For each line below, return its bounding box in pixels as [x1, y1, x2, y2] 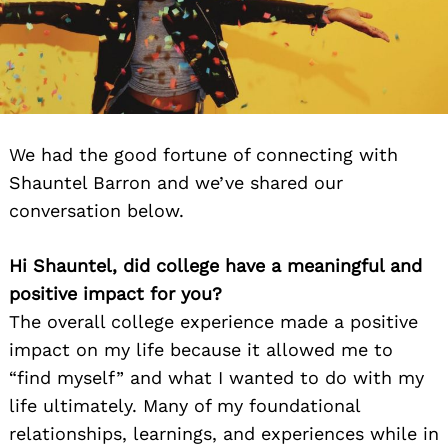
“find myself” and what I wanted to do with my [9, 367, 424, 389]
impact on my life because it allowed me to [9, 339, 393, 361]
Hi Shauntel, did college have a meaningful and [9, 255, 422, 277]
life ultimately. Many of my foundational [9, 395, 360, 417]
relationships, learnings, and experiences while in [9, 423, 439, 445]
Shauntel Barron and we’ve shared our [9, 172, 343, 194]
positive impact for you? [9, 283, 222, 305]
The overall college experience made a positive [9, 311, 418, 333]
